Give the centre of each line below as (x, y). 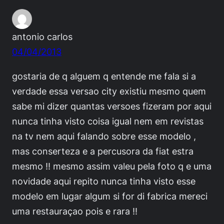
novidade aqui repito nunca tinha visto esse (104, 181)
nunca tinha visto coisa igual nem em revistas (108, 121)
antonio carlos (42, 37)
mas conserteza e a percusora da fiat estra (103, 151)
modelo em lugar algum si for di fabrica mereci (110, 196)
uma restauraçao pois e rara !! (75, 211)
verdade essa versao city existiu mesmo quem (109, 91)
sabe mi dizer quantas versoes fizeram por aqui (112, 106)
